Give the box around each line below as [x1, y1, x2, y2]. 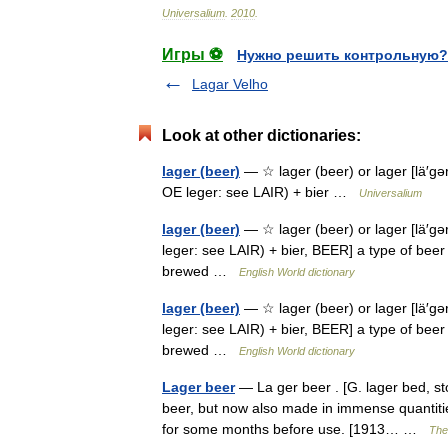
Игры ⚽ [162, 46, 223, 63]
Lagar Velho [192, 76, 268, 92]
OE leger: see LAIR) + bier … [162, 184, 359, 200]
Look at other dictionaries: [162, 127, 361, 144]
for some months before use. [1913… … [162, 421, 429, 437]
